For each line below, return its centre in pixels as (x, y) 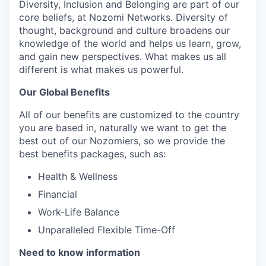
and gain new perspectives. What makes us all (123, 56)
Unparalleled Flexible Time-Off (107, 230)
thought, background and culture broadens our (124, 30)
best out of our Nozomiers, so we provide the (122, 141)
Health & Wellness (78, 176)
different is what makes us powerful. (101, 69)
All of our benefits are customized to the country (129, 115)
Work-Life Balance (79, 212)
